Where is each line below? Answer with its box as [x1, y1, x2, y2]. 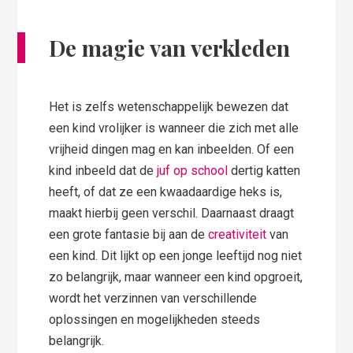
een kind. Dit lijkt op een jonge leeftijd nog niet [49, 248, 303, 264]
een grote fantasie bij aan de [49, 227, 209, 243]
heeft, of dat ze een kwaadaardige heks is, [49, 184, 283, 200]
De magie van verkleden [49, 33, 291, 63]
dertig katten [228, 163, 301, 179]
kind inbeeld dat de [49, 163, 154, 179]
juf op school [154, 163, 229, 179]
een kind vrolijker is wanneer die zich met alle [49, 121, 299, 136]
